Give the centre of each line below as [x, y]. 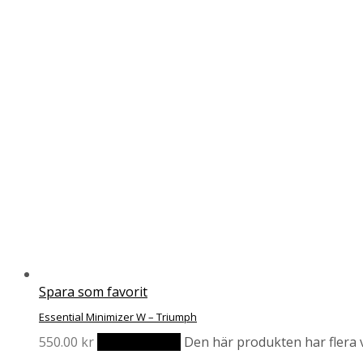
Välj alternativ [139, 342]
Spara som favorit [93, 292]
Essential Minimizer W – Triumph [118, 317]
